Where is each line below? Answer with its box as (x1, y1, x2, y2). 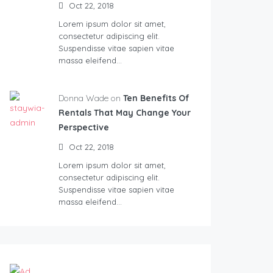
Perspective (58, 122, 109, 133)
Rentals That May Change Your (58, 107, 191, 119)
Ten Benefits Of (123, 93, 190, 104)
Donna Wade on (58, 93, 121, 104)
